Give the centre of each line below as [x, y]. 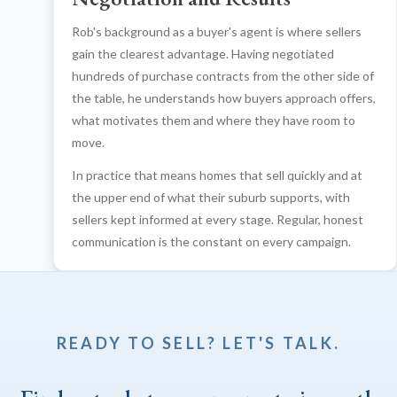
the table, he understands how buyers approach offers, [224, 97]
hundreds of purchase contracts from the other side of [223, 75]
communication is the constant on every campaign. [211, 241]
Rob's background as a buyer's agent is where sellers [217, 31]
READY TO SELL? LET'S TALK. [198, 343]
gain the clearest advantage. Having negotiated [203, 53]
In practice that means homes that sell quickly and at [217, 175]
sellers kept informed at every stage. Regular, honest [218, 219]
